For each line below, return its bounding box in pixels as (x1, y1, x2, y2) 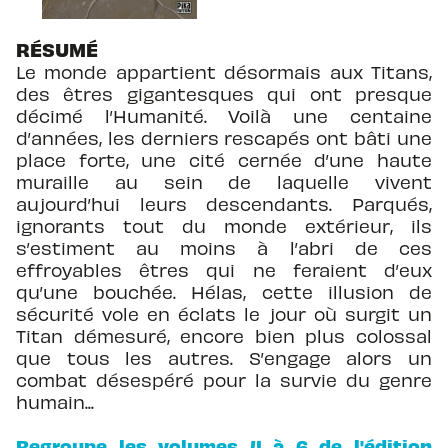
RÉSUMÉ (16, 36, 98, 61)
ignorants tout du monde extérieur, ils (16, 214, 432, 236)
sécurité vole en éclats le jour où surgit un (16, 302, 432, 324)
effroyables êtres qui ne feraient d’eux (16, 258, 432, 280)
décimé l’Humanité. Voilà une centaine (16, 104, 432, 126)
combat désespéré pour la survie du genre (16, 368, 432, 390)
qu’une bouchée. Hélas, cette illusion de (16, 280, 432, 302)
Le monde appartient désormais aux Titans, (16, 60, 432, 82)
